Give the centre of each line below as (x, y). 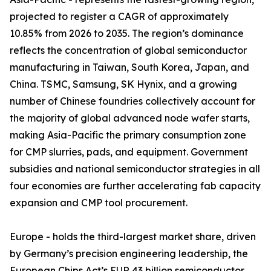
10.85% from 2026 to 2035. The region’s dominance (127, 34)
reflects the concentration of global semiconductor (128, 51)
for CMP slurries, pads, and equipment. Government (129, 152)
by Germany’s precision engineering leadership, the (129, 254)
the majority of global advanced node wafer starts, (130, 118)
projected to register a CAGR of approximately (119, 17)
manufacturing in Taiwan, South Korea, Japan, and (129, 67)
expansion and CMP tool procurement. (99, 203)
